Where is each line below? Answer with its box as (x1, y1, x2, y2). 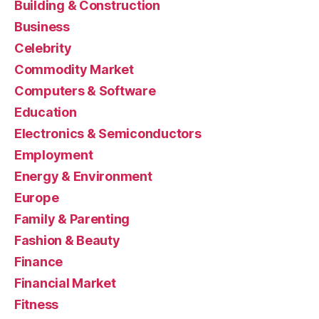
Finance (14, 254, 63, 270)
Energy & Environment (14, 169, 152, 184)
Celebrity (14, 41, 72, 56)
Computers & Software (14, 83, 156, 99)
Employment (14, 147, 93, 163)
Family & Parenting (14, 211, 130, 227)
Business (14, 19, 70, 35)
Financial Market (14, 276, 116, 291)
